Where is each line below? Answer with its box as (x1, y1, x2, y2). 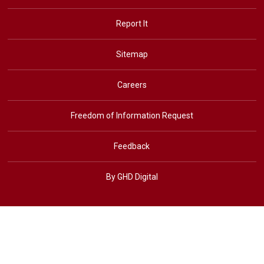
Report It (115, 18, 148, 28)
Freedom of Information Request (70, 110, 193, 120)
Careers (117, 80, 147, 90)
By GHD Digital (105, 171, 158, 181)
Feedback (114, 141, 150, 151)
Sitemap (115, 49, 148, 59)
